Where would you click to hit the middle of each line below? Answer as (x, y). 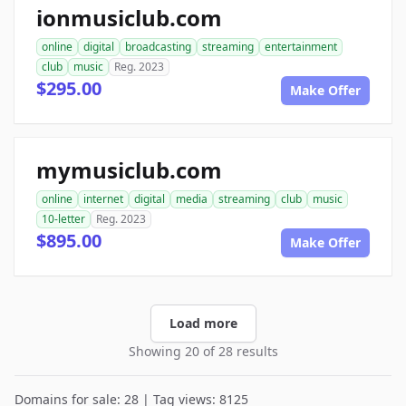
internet (103, 199)
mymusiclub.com (129, 170)
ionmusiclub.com (129, 18)
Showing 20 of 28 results (203, 351)
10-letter (63, 219)
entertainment (301, 47)
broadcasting (158, 47)
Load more (203, 323)
